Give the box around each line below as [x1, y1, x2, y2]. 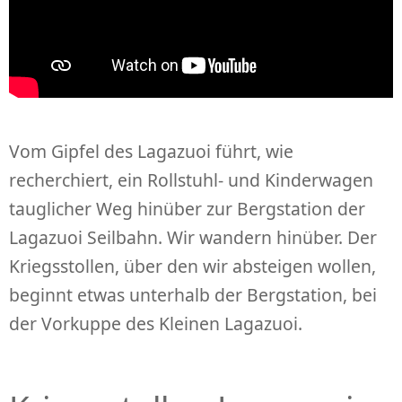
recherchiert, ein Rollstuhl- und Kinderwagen [9, 168, 373, 193]
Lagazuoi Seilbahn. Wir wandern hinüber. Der [9, 225, 377, 250]
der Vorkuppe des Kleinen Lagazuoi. [9, 311, 302, 336]
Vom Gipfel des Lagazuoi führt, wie [9, 139, 293, 164]
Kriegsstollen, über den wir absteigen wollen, [9, 254, 376, 279]
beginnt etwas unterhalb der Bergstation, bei [9, 283, 377, 308]
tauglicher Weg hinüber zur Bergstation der [9, 197, 365, 222]
